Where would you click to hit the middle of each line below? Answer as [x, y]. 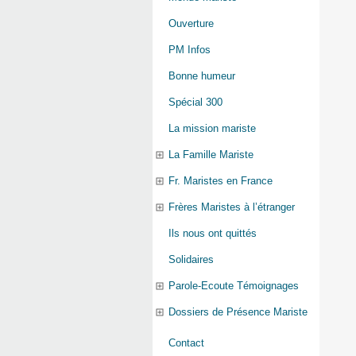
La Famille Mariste [211, 155]
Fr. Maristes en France [221, 181]
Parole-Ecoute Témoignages [234, 286]
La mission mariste [212, 129]
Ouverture [191, 24]
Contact [186, 343]
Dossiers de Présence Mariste [238, 312]
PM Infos [190, 50]
